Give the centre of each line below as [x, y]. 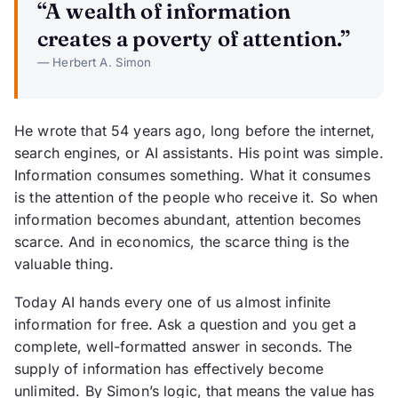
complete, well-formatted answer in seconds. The [183, 347]
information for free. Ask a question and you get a [186, 325]
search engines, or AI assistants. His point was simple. [199, 153]
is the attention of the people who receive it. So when [196, 198]
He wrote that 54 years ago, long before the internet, [195, 131]
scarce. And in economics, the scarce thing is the [182, 242]
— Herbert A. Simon [95, 63]
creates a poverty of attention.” [194, 39]
